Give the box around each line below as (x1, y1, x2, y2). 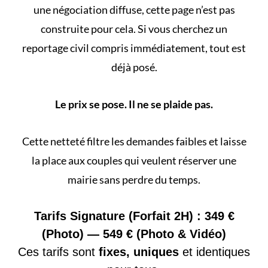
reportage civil (22, 41, 89, 55)
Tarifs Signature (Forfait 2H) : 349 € (33, 209, 234, 223)
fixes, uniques (99, 245, 179, 259)
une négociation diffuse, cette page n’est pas (33, 3, 235, 17)
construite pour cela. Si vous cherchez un (41, 22, 227, 36)
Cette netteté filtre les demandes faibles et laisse (22, 135, 246, 148)
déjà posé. (111, 60, 157, 74)
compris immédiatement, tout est (89, 41, 246, 55)
